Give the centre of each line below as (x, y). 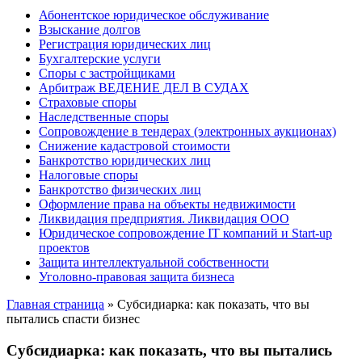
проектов (64, 248)
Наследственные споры (104, 117)
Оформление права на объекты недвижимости (167, 204)
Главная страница (55, 304)
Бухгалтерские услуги (100, 59)
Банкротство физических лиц (120, 189)
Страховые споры (88, 102)
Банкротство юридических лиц (125, 160)
